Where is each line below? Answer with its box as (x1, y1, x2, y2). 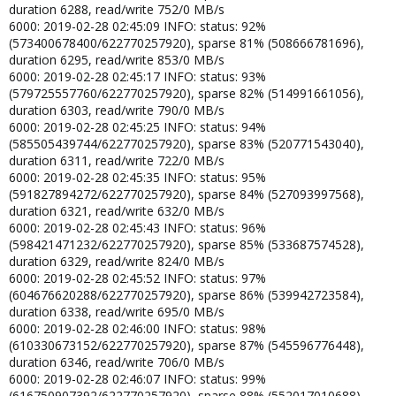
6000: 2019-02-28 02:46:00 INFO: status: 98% (9, 319, 266, 337)
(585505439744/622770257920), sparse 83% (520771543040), (9, 134, 364, 152)
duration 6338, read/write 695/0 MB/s (9, 302, 225, 320)
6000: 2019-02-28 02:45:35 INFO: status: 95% (9, 168, 266, 186)
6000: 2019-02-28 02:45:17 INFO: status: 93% (9, 67, 266, 85)
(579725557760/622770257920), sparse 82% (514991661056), (9, 84, 364, 102)
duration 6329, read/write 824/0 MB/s (9, 252, 225, 270)
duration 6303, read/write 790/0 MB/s (9, 101, 225, 118)
